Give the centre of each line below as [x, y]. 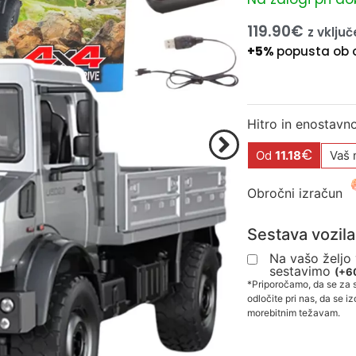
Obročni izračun [295, 193]
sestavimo [302, 271]
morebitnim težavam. [294, 312]
